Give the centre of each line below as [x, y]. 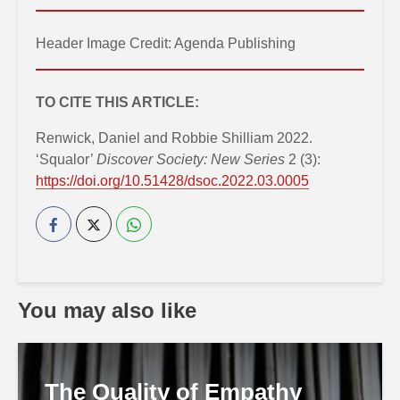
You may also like [107, 310]
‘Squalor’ [66, 159]
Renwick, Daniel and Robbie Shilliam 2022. [174, 138]
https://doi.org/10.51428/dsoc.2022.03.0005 [172, 181]
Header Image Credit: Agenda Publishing [166, 43]
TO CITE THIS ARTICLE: [117, 102]
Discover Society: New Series [191, 159]
